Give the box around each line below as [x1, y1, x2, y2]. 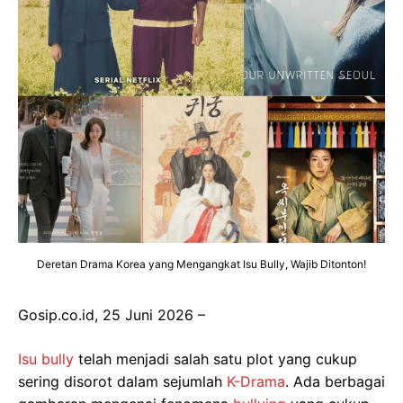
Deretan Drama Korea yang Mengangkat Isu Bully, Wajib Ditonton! [37, 257, 366, 271]
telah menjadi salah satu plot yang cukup [74, 350, 357, 368]
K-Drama [227, 372, 285, 390]
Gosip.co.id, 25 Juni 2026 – [18, 306, 205, 324]
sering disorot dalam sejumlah [18, 372, 227, 390]
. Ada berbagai [285, 372, 385, 390]
